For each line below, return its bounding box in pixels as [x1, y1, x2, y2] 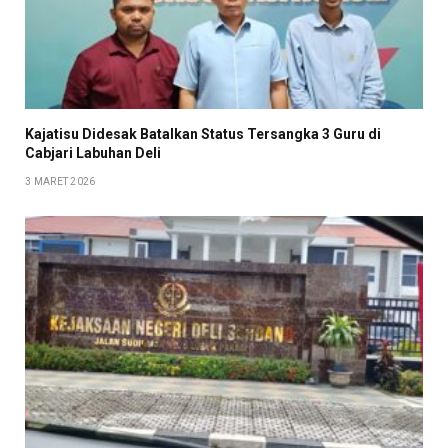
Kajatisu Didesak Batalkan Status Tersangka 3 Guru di [25, 125, 381, 142]
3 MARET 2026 [25, 175, 96, 187]
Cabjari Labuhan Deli [25, 144, 161, 161]
